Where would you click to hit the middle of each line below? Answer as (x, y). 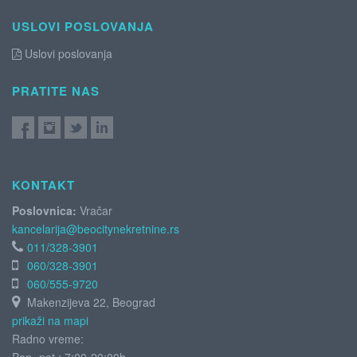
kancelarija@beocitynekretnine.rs (96, 229)
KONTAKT (43, 185)
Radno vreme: (48, 339)
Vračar (94, 210)
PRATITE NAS (56, 91)
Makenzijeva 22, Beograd (90, 302)
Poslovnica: (44, 210)
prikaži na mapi (50, 320)
